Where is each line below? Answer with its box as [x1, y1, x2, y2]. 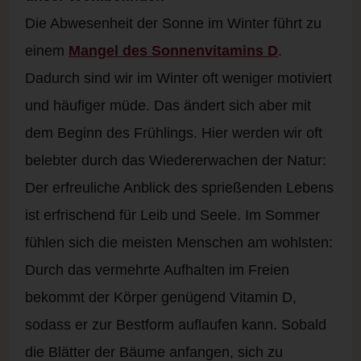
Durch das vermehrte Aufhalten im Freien [25, 262, 289, 279]
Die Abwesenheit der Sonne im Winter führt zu [25, 15, 322, 32]
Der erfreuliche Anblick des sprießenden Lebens [25, 180, 334, 197]
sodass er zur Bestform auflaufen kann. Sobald [25, 317, 326, 334]
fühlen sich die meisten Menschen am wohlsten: [25, 234, 333, 251]
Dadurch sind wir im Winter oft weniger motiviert [25, 70, 332, 87]
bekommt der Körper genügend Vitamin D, [25, 289, 297, 306]
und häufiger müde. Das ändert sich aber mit [25, 98, 311, 114]
